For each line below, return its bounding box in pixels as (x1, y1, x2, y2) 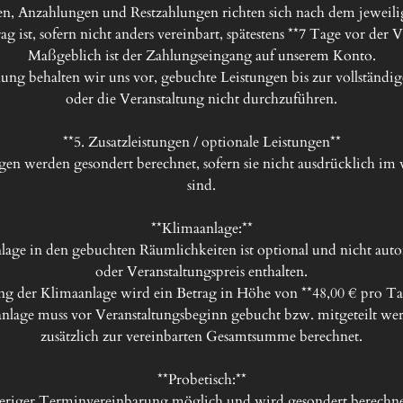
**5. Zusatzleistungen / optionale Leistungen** (62, 132, 341, 152)
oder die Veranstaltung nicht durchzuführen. (66, 89, 337, 109)
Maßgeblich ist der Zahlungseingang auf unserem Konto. (27, 46, 376, 66)
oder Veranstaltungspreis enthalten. (95, 262, 308, 282)
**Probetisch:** (157, 370, 246, 390)
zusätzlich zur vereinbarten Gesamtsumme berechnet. (40, 327, 363, 346)
